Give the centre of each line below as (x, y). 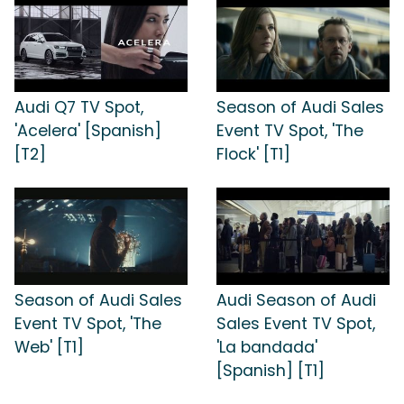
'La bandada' (267, 347)
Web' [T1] (49, 347)
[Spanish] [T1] (271, 370)
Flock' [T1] (253, 155)
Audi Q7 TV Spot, (79, 108)
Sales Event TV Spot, (296, 323)
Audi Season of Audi (296, 300)
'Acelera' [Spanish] (88, 131)
